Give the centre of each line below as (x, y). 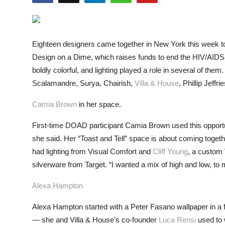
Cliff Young (170, 151)
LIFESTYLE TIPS (38, 32)
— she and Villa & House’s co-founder (95, 220)
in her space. (99, 104)
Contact (23, 82)
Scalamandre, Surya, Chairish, (83, 83)
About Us (25, 57)
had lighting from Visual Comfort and (92, 151)
